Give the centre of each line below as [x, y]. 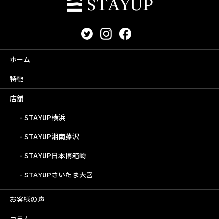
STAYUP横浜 [45, 118]
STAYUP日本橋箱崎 [55, 156]
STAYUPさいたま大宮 [59, 175]
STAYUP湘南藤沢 [52, 137]
